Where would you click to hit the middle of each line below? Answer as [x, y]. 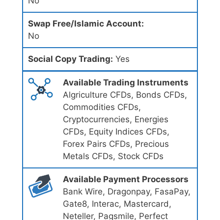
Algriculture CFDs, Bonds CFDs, [125, 95]
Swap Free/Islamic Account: [86, 24]
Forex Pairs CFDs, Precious [116, 144]
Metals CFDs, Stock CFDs [113, 156]
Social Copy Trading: [70, 59]
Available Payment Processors [125, 179]
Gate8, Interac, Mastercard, [117, 204]
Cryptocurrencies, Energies [115, 120]
